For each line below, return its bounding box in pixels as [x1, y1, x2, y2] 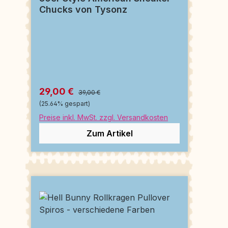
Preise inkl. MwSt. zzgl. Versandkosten [39, 112, 168, 122]
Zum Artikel [86, 128, 133, 138]
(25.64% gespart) [39, 99, 90, 107]
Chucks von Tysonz [39, 4, 127, 15]
